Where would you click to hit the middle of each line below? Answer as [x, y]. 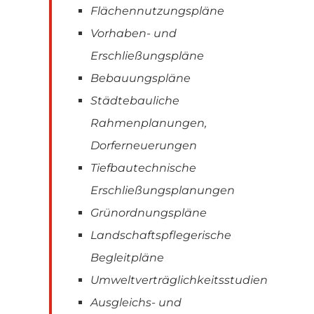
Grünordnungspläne [149, 212]
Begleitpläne [127, 257]
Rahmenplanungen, [149, 123]
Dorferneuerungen [144, 145]
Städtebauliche [135, 100]
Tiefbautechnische [143, 168]
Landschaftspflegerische [161, 235]
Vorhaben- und [134, 33]
